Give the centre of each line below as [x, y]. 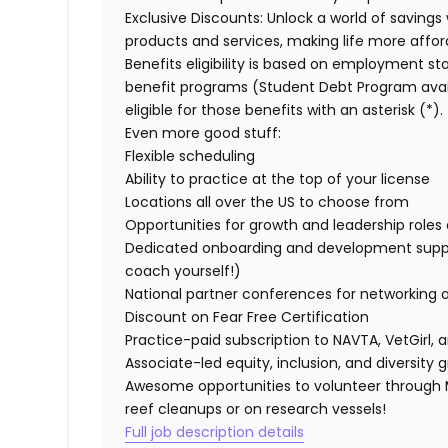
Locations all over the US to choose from [267, 202]
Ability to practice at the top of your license [278, 179]
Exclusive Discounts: [194, 18]
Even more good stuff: [203, 133]
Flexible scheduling [190, 156]
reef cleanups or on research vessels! [256, 409]
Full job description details [215, 432]
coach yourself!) [183, 271]
